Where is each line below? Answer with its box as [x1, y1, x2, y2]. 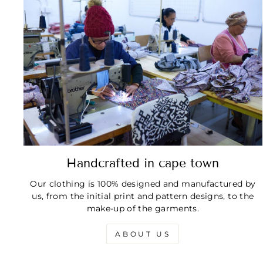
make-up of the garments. [86, 203, 200, 214]
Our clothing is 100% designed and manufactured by [30, 178, 256, 189]
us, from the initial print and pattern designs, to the [32, 190, 254, 201]
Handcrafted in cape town [66, 155, 220, 171]
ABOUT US [115, 229, 171, 238]
